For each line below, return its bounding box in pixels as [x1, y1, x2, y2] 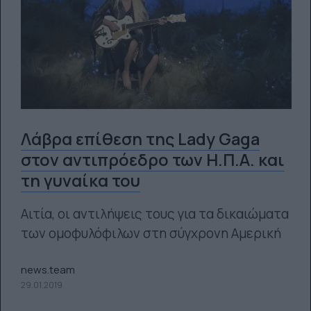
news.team [20, 262, 75, 277]
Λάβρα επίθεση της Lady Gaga [20, 128, 260, 150]
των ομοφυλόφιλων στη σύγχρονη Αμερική [20, 224, 281, 242]
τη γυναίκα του [20, 169, 140, 192]
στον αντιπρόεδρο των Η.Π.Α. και [20, 149, 285, 171]
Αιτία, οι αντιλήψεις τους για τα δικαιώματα [20, 205, 289, 223]
